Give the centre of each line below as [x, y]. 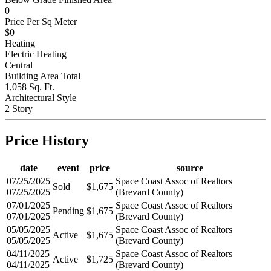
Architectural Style [41, 98]
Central [19, 65]
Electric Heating [36, 54]
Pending [68, 211]
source [190, 168]
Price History [47, 140]
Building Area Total [43, 76]
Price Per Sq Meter [41, 21]
